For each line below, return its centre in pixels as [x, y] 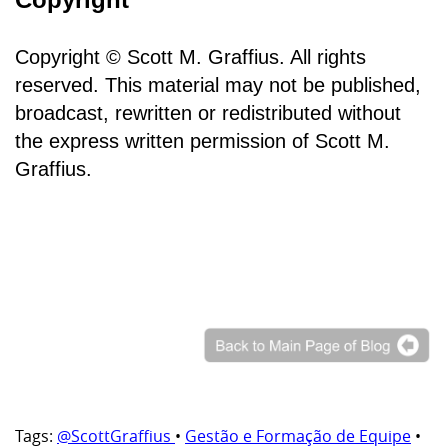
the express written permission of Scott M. [202, 141]
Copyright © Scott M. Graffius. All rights [190, 57]
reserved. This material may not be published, [218, 85]
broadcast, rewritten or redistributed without [208, 113]
